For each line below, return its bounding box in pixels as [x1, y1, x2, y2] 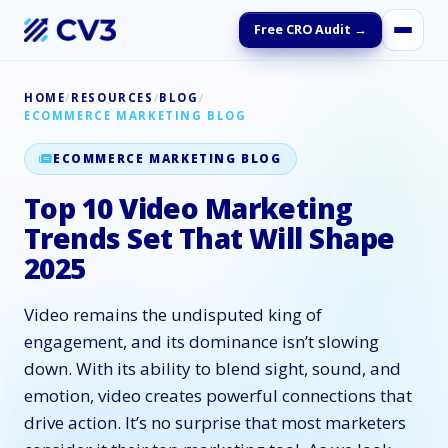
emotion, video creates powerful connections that [24, 384, 412, 407]
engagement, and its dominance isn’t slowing [24, 330, 379, 353]
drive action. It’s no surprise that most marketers [24, 411, 406, 434]
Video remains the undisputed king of [24, 303, 322, 326]
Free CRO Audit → [254, 21, 367, 38]
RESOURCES [71, 90, 154, 105]
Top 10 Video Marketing [24, 189, 353, 227]
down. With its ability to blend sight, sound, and [24, 357, 401, 380]
